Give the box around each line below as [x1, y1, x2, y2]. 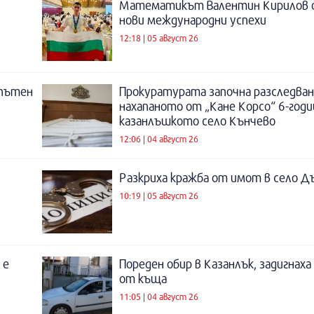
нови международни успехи [119, 13, 266, 27]
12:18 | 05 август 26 [119, 32, 198, 43]
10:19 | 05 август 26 [119, 189, 198, 201]
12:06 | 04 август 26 [119, 132, 198, 144]
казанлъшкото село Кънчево [119, 114, 275, 128]
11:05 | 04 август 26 [119, 290, 198, 302]
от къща [119, 271, 167, 286]
